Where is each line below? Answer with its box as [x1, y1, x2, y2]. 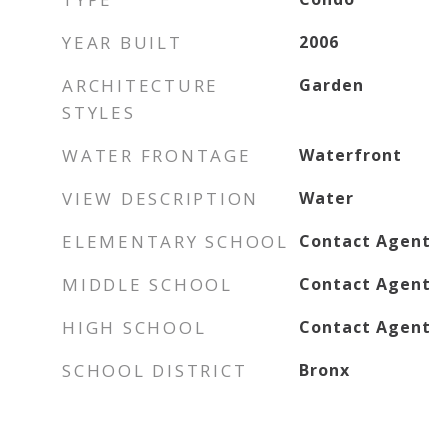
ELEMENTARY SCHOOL [62, 230, 289, 253]
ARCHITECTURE [62, 74, 219, 97]
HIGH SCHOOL [62, 316, 207, 339]
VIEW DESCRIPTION [62, 187, 259, 210]
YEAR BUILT [62, 31, 183, 54]
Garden [298, 74, 364, 96]
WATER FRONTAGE [62, 144, 252, 167]
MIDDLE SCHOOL [62, 273, 233, 296]
